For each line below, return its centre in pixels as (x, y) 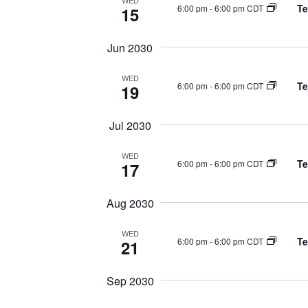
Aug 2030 (130, 203)
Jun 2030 (130, 48)
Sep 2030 (130, 281)
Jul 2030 (130, 125)
